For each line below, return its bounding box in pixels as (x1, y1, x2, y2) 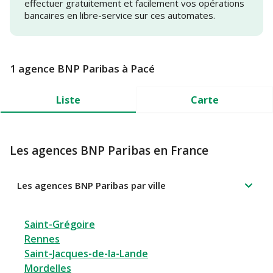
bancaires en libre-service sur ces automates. (24, 9, 215, 22)
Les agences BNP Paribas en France (10, 143, 208, 159)
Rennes (24, 232, 60, 246)
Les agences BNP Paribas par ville (17, 179, 166, 192)
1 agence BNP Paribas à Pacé (10, 62, 155, 76)
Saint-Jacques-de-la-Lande (24, 247, 148, 261)
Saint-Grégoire (24, 218, 95, 232)
